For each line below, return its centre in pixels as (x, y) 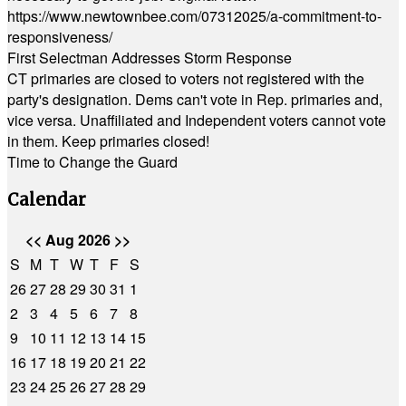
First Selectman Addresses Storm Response (150, 58)
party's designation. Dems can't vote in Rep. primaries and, (195, 99)
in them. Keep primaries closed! (108, 141)
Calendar (47, 199)
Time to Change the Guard (92, 162)
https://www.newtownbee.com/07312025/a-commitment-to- (194, 16)
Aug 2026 (78, 240)
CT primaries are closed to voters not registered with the (186, 78)
